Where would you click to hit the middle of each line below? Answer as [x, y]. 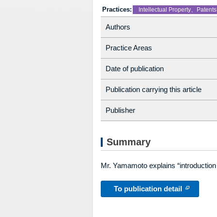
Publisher [120, 110]
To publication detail [148, 189]
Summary [129, 142]
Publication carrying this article [154, 89]
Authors [118, 27]
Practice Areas [129, 48]
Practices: [117, 9]
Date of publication [135, 69]
